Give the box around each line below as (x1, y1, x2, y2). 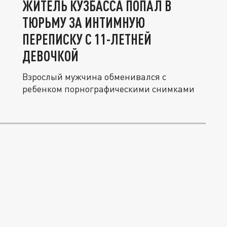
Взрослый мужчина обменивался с (22, 71, 166, 82)
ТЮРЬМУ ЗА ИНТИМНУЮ (22, 14, 145, 31)
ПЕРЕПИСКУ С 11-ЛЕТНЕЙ (22, 30, 152, 48)
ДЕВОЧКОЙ (22, 47, 79, 64)
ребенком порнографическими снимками (22, 83, 195, 94)
